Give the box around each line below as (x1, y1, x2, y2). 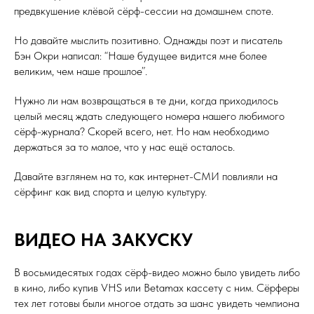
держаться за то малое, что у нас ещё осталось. (14, 140, 235, 154)
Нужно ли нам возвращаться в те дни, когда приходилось (14, 94, 278, 108)
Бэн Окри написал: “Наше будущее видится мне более (14, 49, 267, 63)
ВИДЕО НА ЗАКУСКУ (14, 228, 193, 251)
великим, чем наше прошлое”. (14, 64, 147, 78)
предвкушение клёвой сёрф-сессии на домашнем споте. (14, 4, 273, 18)
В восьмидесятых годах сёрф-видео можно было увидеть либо (14, 266, 300, 280)
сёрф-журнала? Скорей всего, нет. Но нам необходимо (14, 125, 269, 139)
